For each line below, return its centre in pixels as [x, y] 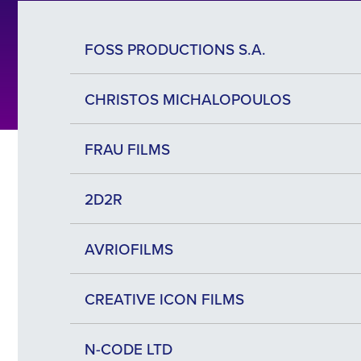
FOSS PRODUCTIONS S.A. [175, 49]
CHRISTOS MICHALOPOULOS [188, 99]
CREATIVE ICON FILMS [164, 299]
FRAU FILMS [127, 149]
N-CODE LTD [129, 349]
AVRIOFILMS [129, 249]
